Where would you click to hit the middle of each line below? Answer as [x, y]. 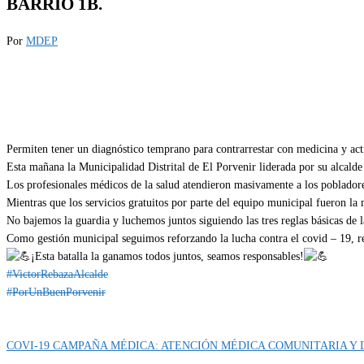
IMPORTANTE [87, 310]
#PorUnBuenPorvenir [56, 292]
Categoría [28, 310]
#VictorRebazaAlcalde [57, 274]
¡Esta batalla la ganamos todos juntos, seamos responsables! [167, 256]
